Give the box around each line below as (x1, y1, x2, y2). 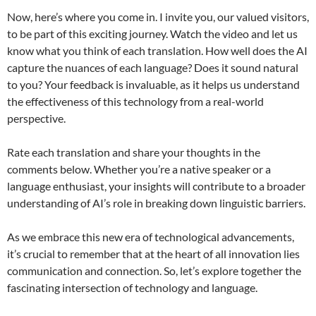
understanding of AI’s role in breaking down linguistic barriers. (7, 196, 305, 210)
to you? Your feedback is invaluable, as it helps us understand (7, 78, 300, 92)
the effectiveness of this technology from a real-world (7, 95, 264, 109)
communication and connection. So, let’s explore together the (7, 264, 301, 278)
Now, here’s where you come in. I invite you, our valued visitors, (7, 10, 309, 24)
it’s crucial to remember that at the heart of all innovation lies (7, 247, 300, 261)
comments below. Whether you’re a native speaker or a (7, 162, 271, 176)
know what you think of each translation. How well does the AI (7, 44, 308, 58)
